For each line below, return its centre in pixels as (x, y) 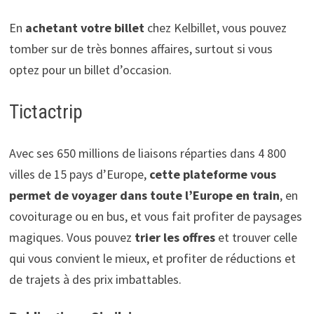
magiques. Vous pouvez (70, 237)
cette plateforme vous (212, 174)
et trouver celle (256, 237)
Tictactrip (46, 111)
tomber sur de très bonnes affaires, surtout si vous (141, 48)
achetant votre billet (84, 27)
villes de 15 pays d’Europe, (79, 174)
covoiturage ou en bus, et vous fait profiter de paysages (155, 216)
